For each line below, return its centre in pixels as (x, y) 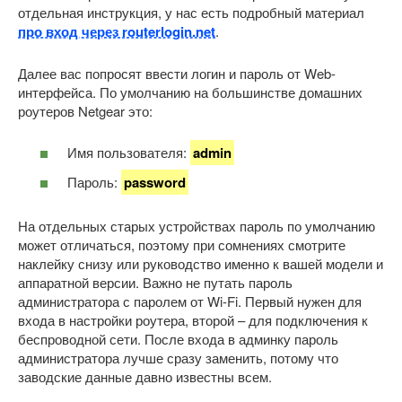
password (155, 182)
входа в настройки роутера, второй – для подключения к (193, 319)
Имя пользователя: (129, 153)
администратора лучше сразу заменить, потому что (178, 357)
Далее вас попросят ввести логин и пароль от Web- (177, 73)
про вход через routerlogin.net (117, 31)
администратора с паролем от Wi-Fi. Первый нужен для (190, 301)
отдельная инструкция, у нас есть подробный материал (191, 12)
